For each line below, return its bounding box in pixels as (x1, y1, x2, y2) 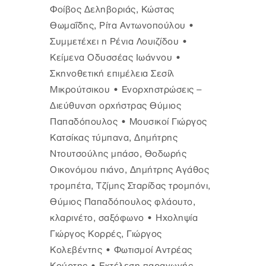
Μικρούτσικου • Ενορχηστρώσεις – (50, 84, 202, 95)
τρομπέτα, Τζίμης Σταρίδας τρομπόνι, (50, 180, 211, 191)
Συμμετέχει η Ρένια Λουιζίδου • (50, 36, 188, 47)
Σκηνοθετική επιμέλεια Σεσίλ (50, 68, 175, 79)
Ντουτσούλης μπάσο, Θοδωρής (50, 148, 186, 159)
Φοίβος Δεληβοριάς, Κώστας (50, 4, 175, 15)
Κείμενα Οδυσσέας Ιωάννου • (50, 52, 181, 63)
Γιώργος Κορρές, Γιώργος (50, 229, 162, 239)
